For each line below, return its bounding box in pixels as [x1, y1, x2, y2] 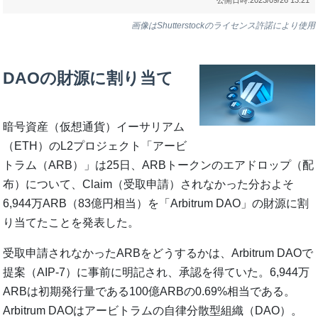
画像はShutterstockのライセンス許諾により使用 [131, 21, 315, 31]
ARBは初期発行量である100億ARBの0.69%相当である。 [3, 285, 296, 297]
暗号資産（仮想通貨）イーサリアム [3, 120, 185, 133]
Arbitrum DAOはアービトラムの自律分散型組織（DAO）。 [3, 304, 303, 317]
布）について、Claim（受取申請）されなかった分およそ [3, 177, 295, 190]
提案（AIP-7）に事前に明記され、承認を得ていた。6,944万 [3, 265, 310, 278]
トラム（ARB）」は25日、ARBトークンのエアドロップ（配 [3, 158, 314, 171]
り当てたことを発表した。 [3, 216, 140, 229]
